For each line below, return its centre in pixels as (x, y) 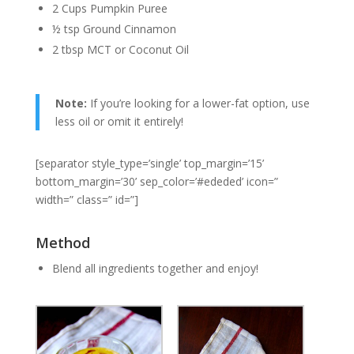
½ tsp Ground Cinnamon (115, 28)
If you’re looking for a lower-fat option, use (198, 103)
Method (62, 243)
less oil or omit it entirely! (119, 121)
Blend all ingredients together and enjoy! (156, 269)
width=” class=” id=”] (87, 199)
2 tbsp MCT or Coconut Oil (121, 49)
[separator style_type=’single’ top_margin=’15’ (149, 163)
